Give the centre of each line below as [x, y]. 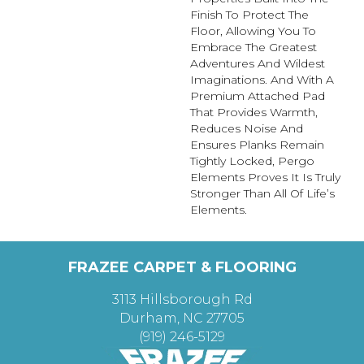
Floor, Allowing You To [253, 31]
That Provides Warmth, [254, 113]
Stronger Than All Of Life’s [262, 194]
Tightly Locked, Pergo [252, 161]
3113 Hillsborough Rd [182, 300]
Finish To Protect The [249, 15]
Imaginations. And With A [262, 80]
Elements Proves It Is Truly [265, 178]
